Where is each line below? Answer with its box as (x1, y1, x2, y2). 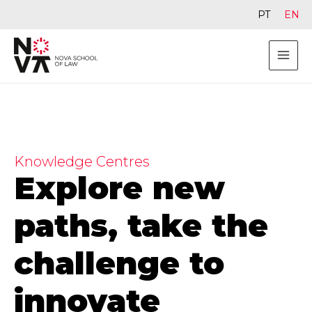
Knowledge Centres (14, 153, 150, 170)
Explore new (14, 168, 225, 207)
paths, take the (14, 205, 268, 244)
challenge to (14, 243, 224, 282)
